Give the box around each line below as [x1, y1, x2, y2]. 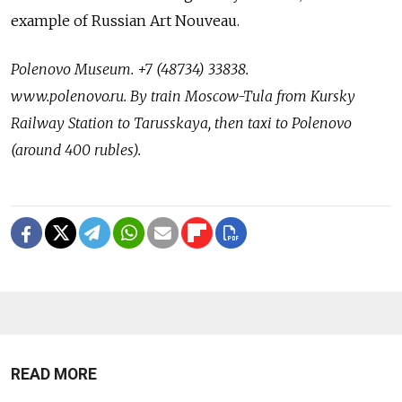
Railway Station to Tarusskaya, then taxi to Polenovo [11, 114, 352, 133]
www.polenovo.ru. [11, 87, 130, 106]
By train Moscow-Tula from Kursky [130, 87, 355, 106]
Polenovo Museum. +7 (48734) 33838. [11, 60, 249, 79]
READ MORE [11, 365, 97, 384]
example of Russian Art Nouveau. [11, 12, 240, 31]
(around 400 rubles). [11, 141, 141, 160]
